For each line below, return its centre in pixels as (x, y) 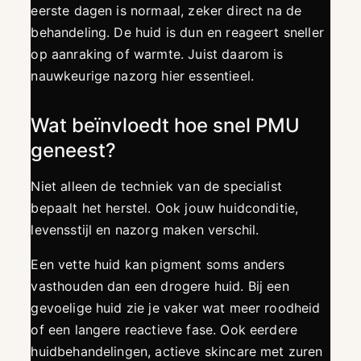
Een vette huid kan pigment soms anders (158, 265)
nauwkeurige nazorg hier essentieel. (143, 76)
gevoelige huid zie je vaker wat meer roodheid (176, 308)
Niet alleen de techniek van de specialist (156, 187)
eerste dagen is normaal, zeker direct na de (166, 11)
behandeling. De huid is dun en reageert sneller (177, 33)
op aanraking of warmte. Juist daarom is (157, 54)
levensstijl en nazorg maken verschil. (145, 230)
